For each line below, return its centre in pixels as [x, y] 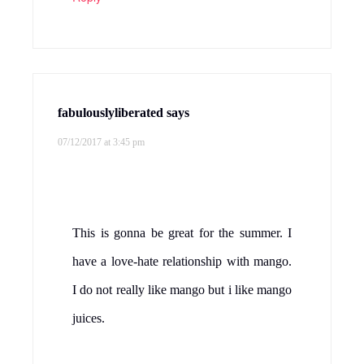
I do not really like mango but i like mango [182, 290]
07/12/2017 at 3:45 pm [101, 143]
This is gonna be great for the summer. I [182, 233]
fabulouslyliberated [110, 113]
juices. [89, 318]
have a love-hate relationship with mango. [182, 262]
